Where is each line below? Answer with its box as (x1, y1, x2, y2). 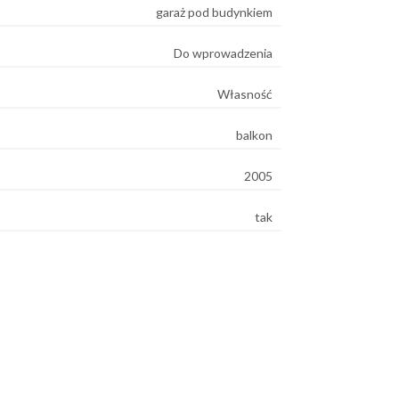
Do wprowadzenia (174, 45, 273, 61)
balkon (236, 127, 273, 142)
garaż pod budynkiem (156, 4, 273, 20)
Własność (217, 86, 273, 102)
